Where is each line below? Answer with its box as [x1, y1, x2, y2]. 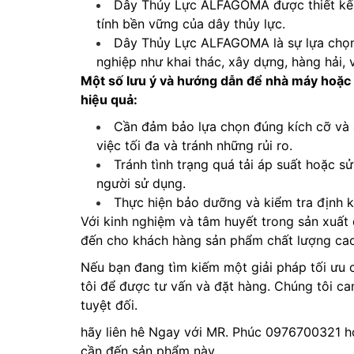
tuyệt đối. [81, 297, 137, 313]
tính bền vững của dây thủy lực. [96, 16, 285, 32]
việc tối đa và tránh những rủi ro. [96, 137, 292, 153]
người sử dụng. [96, 175, 186, 191]
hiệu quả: [81, 92, 137, 107]
